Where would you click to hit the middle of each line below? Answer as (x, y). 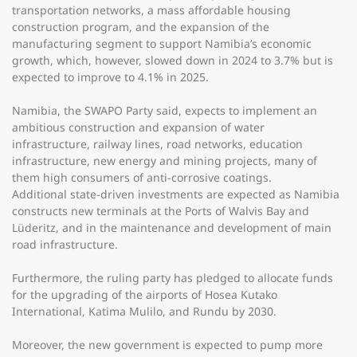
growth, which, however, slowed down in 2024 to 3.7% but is (173, 60)
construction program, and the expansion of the (141, 27)
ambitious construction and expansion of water (138, 127)
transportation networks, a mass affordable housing (151, 10)
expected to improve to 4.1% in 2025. (110, 77)
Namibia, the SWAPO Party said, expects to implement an (165, 110)
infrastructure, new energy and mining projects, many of (165, 161)
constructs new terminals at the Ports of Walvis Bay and (161, 211)
